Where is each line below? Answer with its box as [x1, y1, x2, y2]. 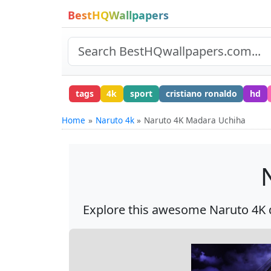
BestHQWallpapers [68, 8, 169, 22]
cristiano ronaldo [165, 87, 237, 99]
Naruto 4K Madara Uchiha [144, 114, 246, 126]
